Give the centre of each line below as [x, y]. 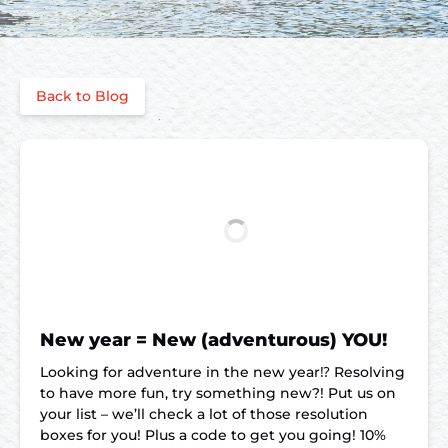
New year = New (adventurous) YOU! [213, 340]
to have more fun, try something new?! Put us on [218, 393]
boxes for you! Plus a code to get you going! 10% [213, 435]
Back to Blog [82, 96]
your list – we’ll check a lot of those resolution [204, 414]
